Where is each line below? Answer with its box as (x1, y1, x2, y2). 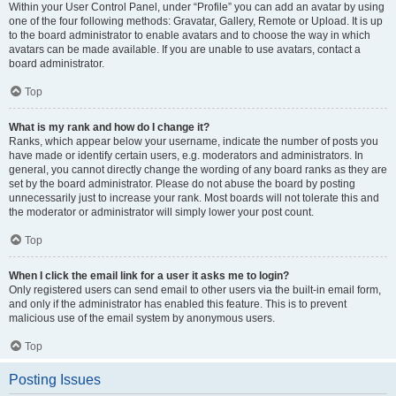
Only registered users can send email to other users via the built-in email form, (9, 284, 381, 296)
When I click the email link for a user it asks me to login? (9, 270, 289, 282)
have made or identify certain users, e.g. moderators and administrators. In (9, 149, 363, 162)
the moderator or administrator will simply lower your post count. (9, 206, 314, 218)
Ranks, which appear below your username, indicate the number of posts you (9, 135, 378, 148)
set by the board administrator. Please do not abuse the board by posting (9, 178, 355, 190)
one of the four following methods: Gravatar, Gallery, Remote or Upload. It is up (9, 15, 383, 27)
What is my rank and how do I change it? (9, 121, 209, 133)
